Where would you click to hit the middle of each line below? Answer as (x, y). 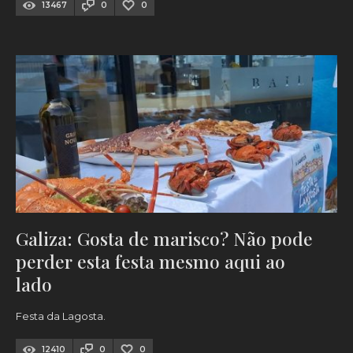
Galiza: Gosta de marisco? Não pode (164, 239)
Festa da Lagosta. (61, 316)
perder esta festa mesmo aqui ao (150, 262)
